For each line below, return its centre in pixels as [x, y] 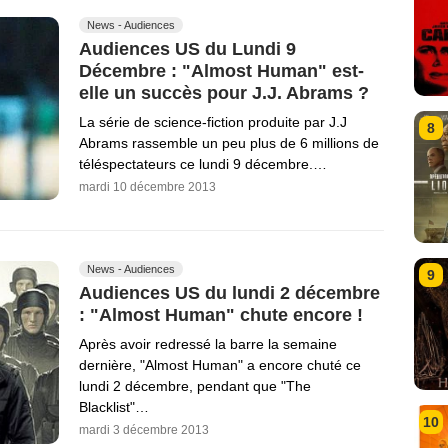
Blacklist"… [114, 406]
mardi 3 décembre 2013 [144, 429]
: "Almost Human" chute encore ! [221, 314]
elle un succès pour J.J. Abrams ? [224, 92]
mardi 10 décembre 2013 [147, 186]
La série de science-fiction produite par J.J [213, 121]
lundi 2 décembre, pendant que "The [195, 385]
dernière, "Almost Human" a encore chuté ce [220, 364]
